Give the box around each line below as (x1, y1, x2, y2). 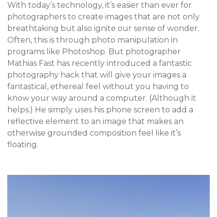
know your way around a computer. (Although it (7, 93, 196, 103)
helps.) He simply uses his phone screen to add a (7, 105, 193, 114)
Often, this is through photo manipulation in (7, 35, 178, 45)
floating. (7, 140, 38, 149)
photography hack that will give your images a (7, 70, 186, 79)
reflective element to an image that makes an (7, 117, 184, 126)
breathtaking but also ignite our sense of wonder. (7, 24, 199, 33)
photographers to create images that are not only (7, 12, 200, 21)
